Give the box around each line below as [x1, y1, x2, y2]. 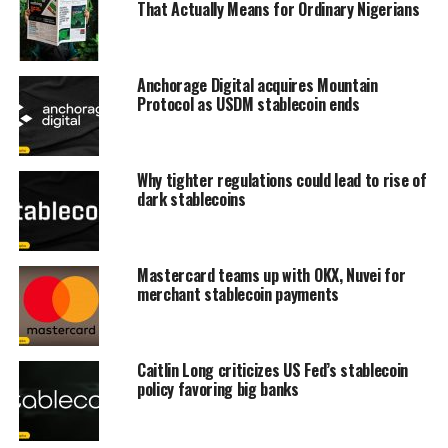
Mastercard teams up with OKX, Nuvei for [136, 262, 406, 287]
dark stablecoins [136, 186, 246, 211]
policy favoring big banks [136, 376, 299, 401]
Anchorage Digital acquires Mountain [136, 72, 378, 97]
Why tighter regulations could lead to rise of [136, 167, 427, 192]
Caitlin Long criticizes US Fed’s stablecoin [136, 357, 409, 382]
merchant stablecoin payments [136, 281, 339, 306]
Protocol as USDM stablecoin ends [136, 91, 360, 116]
